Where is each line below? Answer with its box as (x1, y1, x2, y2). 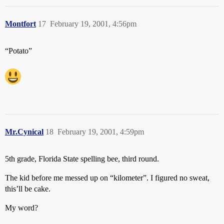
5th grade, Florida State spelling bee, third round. (5, 154, 159, 163)
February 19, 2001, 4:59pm (57, 127, 144, 136)
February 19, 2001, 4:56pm (50, 19, 136, 28)
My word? (5, 203, 38, 212)
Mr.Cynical (5, 127, 43, 136)
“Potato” (5, 46, 32, 55)
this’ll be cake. (5, 184, 50, 193)
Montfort (5, 19, 36, 28)
